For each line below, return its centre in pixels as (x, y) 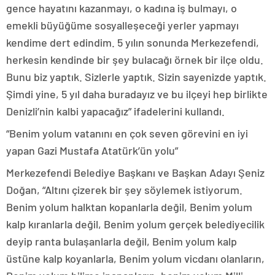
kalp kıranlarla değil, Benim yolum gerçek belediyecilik (135, 224)
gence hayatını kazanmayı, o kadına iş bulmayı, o (122, 8)
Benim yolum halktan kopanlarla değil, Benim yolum (129, 207)
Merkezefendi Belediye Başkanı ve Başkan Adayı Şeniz (135, 172)
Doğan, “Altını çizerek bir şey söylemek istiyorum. (124, 190)
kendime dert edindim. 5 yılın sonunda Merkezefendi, (133, 42)
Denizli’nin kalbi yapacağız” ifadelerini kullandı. (115, 111)
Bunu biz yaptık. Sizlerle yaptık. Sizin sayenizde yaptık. (136, 77)
